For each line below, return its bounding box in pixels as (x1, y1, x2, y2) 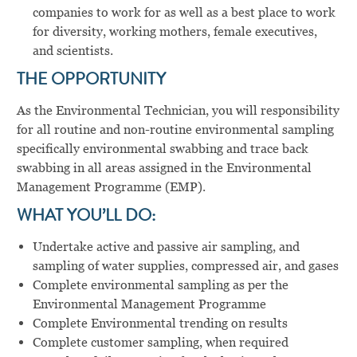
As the (16, 102, 56, 118)
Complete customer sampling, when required (32, 334, 288, 350)
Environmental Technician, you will (55, 102, 261, 118)
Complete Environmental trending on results (32, 315, 288, 331)
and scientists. (32, 42, 113, 58)
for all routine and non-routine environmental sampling (16, 121, 334, 137)
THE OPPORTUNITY (16, 72, 166, 89)
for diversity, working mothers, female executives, (32, 23, 317, 39)
